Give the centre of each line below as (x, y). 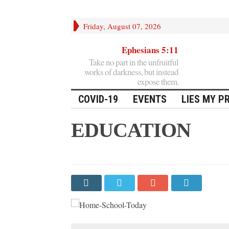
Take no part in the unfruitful (133, 62)
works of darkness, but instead (131, 72)
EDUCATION (131, 130)
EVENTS (150, 99)
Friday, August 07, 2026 (122, 26)
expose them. (158, 81)
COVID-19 (98, 99)
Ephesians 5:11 (150, 50)
